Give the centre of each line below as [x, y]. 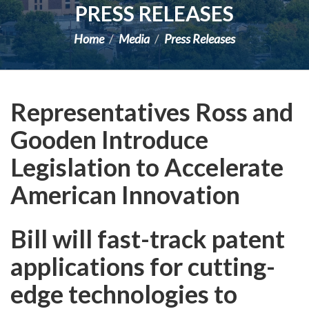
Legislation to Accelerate [147, 167]
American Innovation [125, 195]
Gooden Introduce [109, 139]
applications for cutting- [143, 266]
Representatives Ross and [152, 112]
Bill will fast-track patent [148, 238]
